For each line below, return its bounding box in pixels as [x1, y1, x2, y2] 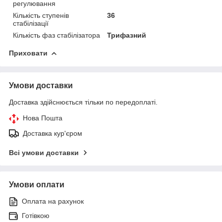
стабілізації [13, 19, 49, 27]
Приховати [9, 49, 48, 57]
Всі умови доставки [9, 148, 79, 157]
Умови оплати [9, 180, 64, 189]
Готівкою [22, 211, 50, 220]
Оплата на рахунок [22, 197, 84, 205]
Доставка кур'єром [23, 129, 82, 137]
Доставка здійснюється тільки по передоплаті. [9, 98, 158, 106]
